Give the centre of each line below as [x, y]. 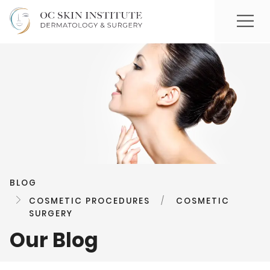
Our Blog [54, 240]
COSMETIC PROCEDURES [89, 201]
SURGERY [51, 214]
